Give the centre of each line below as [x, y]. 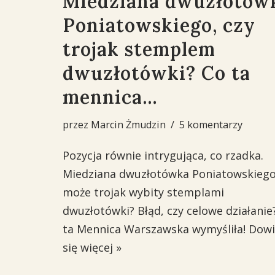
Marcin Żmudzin [128, 125]
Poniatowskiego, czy [159, 25]
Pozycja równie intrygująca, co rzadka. [163, 155]
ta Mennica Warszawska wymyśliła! [156, 229]
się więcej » [92, 247]
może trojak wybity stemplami [143, 192]
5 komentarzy [211, 125]
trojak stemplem [139, 49]
